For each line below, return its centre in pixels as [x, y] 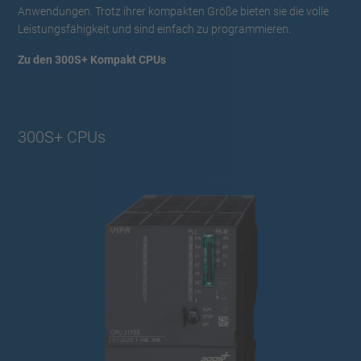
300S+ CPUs [62, 137]
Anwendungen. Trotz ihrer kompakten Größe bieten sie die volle [173, 11]
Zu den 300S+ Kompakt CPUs [92, 59]
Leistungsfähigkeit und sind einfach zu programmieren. [154, 29]
